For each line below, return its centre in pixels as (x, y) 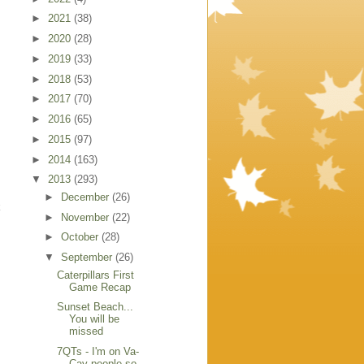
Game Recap (100, 287)
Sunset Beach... (95, 307)
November (86, 217)
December (86, 197)
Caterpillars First (96, 275)
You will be (95, 319)
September (88, 258)
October (81, 237)
